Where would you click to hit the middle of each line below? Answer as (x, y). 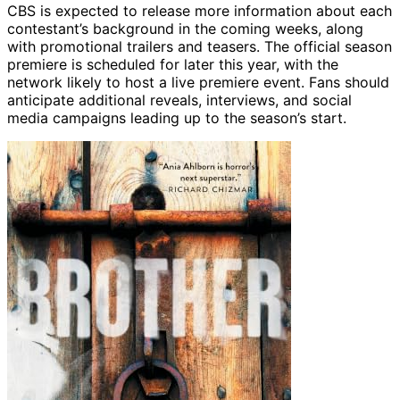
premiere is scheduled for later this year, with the (173, 64)
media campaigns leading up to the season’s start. (177, 117)
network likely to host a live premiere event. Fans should (198, 82)
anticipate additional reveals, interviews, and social (179, 100)
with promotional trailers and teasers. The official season (200, 46)
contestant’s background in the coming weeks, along (185, 28)
